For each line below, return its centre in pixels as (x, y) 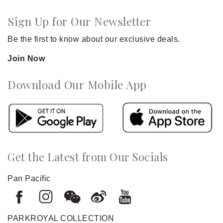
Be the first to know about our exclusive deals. (94, 39)
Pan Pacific (29, 179)
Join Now (26, 58)
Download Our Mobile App (77, 84)
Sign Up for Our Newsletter (79, 21)
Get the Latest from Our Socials (88, 157)
